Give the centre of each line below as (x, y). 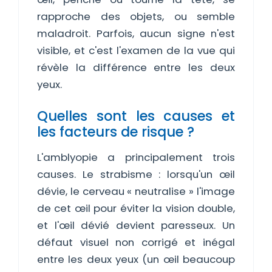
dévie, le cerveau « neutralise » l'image (136, 191)
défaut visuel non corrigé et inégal (136, 242)
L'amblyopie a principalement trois (136, 157)
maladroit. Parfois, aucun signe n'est (136, 33)
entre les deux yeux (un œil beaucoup (136, 259)
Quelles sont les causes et (136, 116)
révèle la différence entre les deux (136, 67)
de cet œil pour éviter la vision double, (136, 208)
